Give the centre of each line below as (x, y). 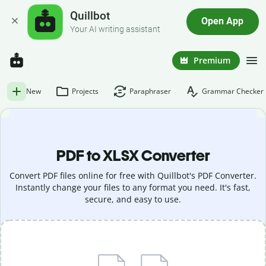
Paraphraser (150, 91)
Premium (212, 60)
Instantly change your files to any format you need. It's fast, (133, 187)
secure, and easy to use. (133, 199)
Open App (223, 22)
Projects (85, 91)
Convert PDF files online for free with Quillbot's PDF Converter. (133, 175)
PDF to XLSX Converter (133, 156)
